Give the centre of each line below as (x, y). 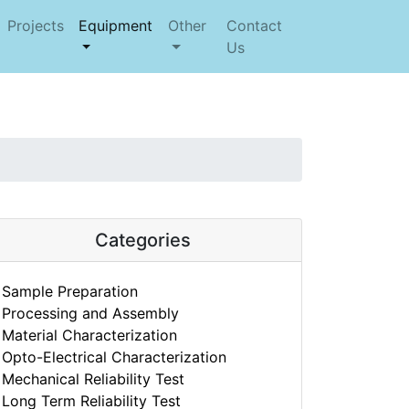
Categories (142, 240)
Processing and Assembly (90, 313)
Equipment (115, 26)
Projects (35, 26)
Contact (255, 26)
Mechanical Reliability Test (93, 379)
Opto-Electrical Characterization (114, 357)
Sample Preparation (70, 291)
